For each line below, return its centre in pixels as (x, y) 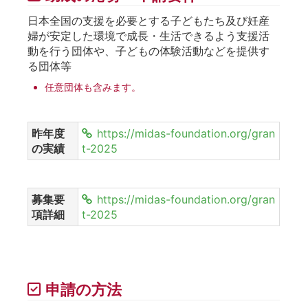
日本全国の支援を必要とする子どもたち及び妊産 (148, 20)
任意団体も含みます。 (93, 87)
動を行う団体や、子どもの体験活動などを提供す (148, 51)
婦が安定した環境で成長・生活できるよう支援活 (148, 35)
